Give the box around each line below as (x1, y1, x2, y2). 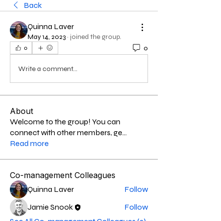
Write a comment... (18, 64, 77, 73)
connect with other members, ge (10, 128, 122, 137)
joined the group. (70, 33, 121, 41)
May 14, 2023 (28, 33, 66, 41)
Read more (10, 139, 49, 148)
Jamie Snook (28, 202, 73, 212)
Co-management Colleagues (10, 170, 115, 180)
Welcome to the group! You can (10, 117, 120, 126)
